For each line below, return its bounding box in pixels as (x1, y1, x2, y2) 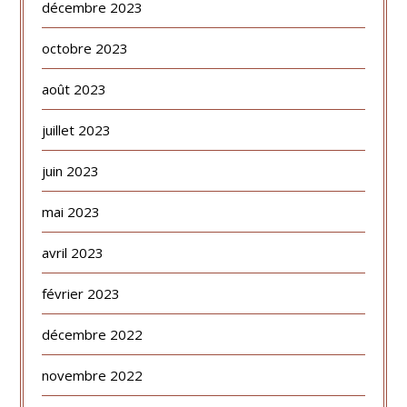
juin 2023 (42, 162, 100, 181)
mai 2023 (42, 203, 101, 222)
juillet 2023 (42, 121, 112, 140)
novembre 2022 (42, 366, 144, 385)
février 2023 (42, 284, 121, 303)
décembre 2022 (42, 325, 144, 344)
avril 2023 (42, 243, 104, 263)
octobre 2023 (42, 39, 129, 58)
